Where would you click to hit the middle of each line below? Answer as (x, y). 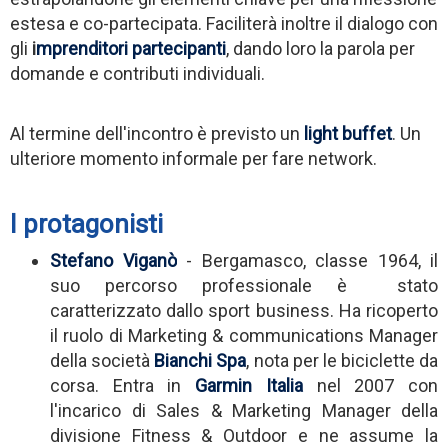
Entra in (154, 385)
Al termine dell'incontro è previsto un (157, 133)
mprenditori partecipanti (131, 48)
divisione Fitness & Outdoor (169, 435)
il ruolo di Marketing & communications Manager (244, 335)
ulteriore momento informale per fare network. (193, 158)
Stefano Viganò (113, 260)
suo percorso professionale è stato (244, 285)
